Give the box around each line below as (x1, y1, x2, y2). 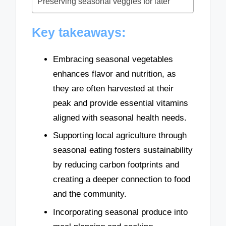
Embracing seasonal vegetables (53, 54, 173, 64)
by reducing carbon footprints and (53, 160, 179, 170)
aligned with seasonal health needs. (53, 112, 187, 123)
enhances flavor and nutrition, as (53, 69, 176, 79)
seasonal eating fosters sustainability (53, 145, 193, 155)
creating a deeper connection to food (53, 175, 190, 185)
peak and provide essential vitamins (53, 98, 188, 108)
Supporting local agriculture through (53, 131, 187, 141)
